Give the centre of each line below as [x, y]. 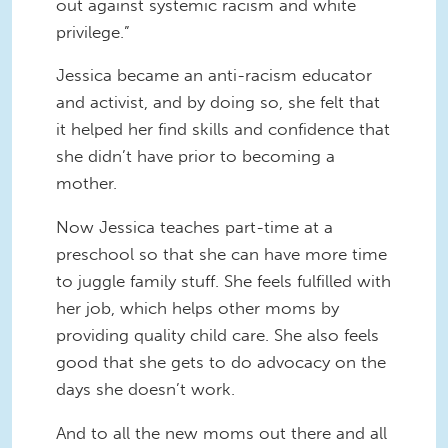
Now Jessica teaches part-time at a [194, 227]
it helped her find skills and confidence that [223, 129]
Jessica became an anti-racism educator [214, 75]
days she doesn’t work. [145, 389]
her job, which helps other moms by [197, 308]
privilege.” [93, 31]
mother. [86, 183]
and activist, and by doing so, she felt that [218, 102]
